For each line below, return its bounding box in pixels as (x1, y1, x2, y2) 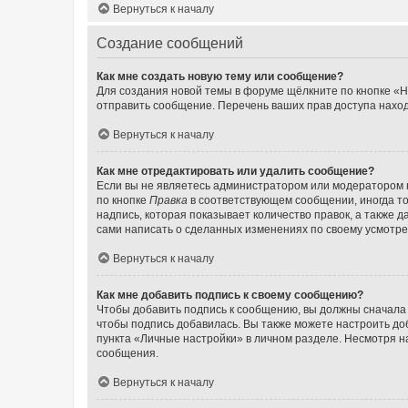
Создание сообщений (97, 35, 243, 51)
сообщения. (97, 346, 158, 360)
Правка (149, 193, 188, 207)
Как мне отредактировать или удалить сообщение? (97, 164, 374, 178)
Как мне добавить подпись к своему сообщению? (97, 288, 363, 301)
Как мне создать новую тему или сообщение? (97, 69, 343, 83)
